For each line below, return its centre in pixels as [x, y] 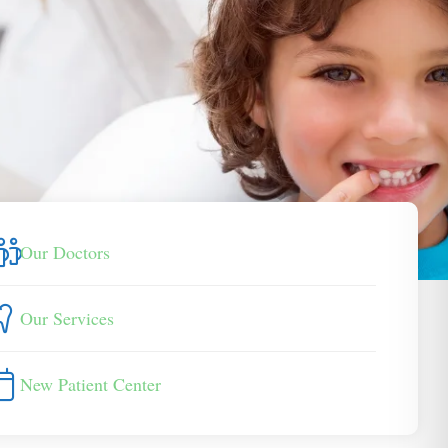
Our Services [66, 317]
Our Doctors [64, 251]
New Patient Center [90, 383]
